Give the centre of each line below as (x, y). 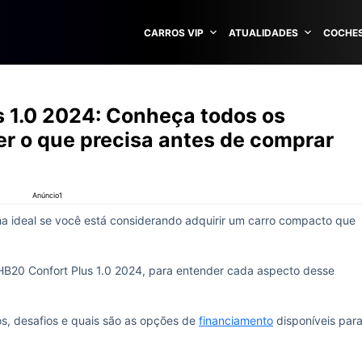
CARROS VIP (174, 32)
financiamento (236, 320)
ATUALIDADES (263, 32)
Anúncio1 (47, 195)
